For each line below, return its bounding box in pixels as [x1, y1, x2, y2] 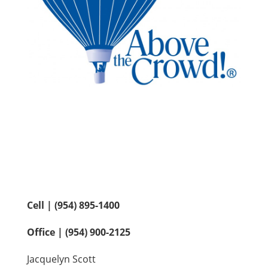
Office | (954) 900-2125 [27, 225, 130, 239]
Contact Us [100, 167, 168, 183]
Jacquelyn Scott [27, 252, 96, 266]
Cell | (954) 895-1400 [27, 198, 120, 212]
